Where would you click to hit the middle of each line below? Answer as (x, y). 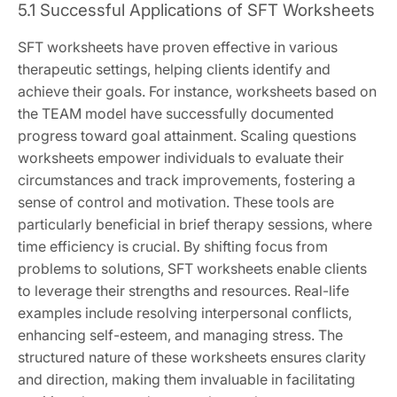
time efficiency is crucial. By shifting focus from (173, 247)
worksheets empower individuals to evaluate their (181, 158)
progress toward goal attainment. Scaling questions (187, 136)
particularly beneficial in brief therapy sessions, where (195, 225)
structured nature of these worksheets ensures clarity (192, 358)
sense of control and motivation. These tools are (176, 202)
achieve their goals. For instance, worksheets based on (197, 92)
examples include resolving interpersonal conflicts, (185, 313)
